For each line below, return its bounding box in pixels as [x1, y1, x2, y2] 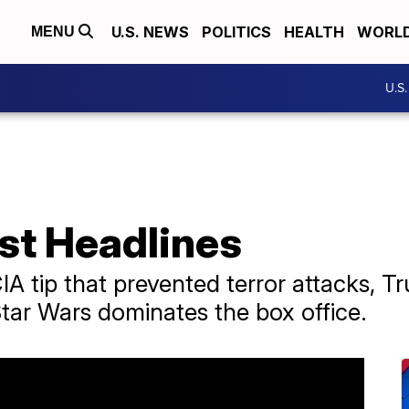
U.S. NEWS [111, 23, 189, 41]
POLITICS [202, 23, 271, 41]
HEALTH [284, 23, 344, 41]
